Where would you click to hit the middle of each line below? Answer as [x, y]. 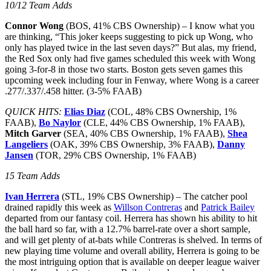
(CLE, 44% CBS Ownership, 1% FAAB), [163, 122]
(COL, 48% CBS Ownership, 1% [171, 111]
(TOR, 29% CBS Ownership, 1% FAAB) [115, 155]
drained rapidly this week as [59, 207]
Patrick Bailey [228, 207]
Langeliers [26, 144]
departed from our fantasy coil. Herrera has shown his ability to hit [131, 218]
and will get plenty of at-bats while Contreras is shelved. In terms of [133, 240]
